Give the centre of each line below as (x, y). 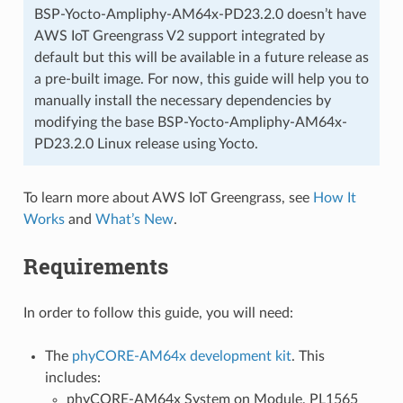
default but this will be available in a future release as (201, 58)
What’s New (134, 219)
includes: (72, 378)
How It (334, 198)
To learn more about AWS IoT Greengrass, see (168, 198)
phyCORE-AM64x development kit (181, 356)
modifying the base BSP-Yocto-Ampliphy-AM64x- (190, 122)
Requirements (95, 266)
